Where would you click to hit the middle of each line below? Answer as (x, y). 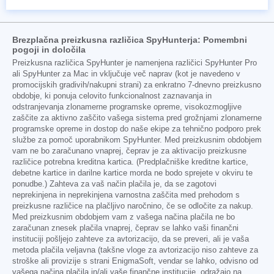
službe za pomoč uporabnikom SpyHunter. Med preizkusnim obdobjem (137, 140)
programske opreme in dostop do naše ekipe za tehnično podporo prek (137, 129)
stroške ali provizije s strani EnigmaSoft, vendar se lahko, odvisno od (135, 261)
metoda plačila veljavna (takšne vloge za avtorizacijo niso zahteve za (135, 250)
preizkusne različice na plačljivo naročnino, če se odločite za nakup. (133, 206)
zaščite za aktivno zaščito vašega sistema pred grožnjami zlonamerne (137, 118)
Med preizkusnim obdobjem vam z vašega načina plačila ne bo (124, 217)
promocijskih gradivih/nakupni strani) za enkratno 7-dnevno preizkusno (137, 85)
